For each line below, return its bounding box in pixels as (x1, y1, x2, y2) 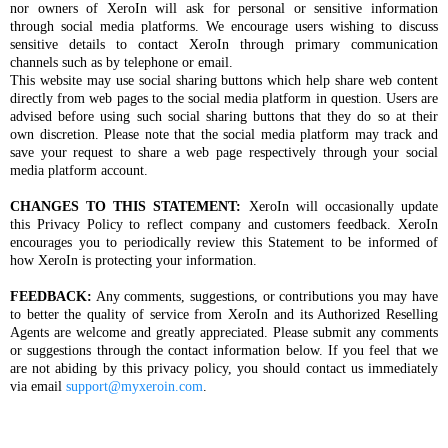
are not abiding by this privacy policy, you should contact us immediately (10, 360, 438, 376)
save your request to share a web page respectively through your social (10, 144, 438, 160)
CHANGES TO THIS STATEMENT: (10, 198, 242, 214)
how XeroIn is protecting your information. (10, 252, 257, 268)
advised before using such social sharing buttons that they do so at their (10, 108, 438, 124)
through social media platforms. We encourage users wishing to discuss (10, 18, 438, 34)
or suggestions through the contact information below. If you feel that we (10, 342, 438, 358)
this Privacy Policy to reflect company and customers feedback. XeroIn (10, 216, 438, 232)
